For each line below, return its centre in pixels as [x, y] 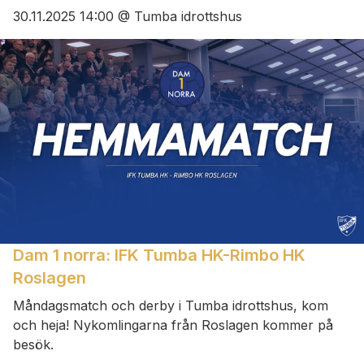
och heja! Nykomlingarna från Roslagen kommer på [173, 325]
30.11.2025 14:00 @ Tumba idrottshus [128, 17]
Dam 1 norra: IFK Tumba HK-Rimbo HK [159, 255]
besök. [33, 344]
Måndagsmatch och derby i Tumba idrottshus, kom [171, 305]
